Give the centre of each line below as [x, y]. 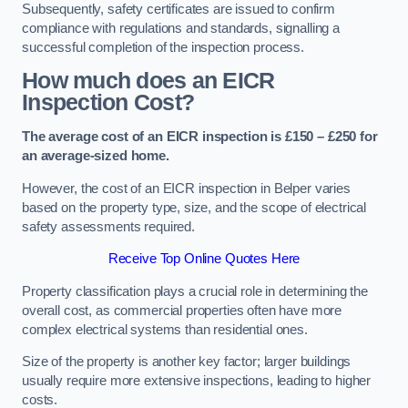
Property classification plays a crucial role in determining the [195, 291]
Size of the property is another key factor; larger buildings [187, 362]
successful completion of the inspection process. [163, 47]
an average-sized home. [96, 155]
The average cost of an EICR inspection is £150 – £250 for [200, 136]
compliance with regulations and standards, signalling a [181, 28]
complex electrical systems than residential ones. [165, 329]
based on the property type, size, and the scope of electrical [194, 207]
